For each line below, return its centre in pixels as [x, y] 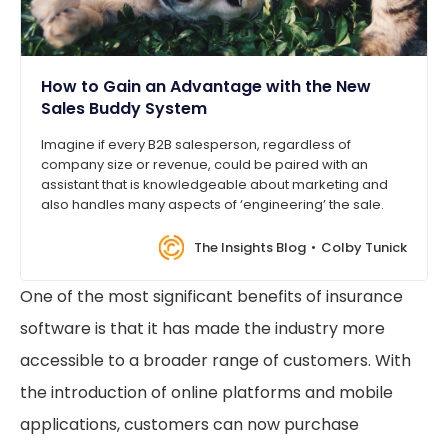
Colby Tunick [364, 247]
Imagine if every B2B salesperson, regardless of [196, 144]
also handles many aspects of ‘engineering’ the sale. [212, 204]
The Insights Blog [250, 247]
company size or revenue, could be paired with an [204, 164]
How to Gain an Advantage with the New [206, 86]
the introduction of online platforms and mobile [206, 392]
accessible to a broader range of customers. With [215, 360]
